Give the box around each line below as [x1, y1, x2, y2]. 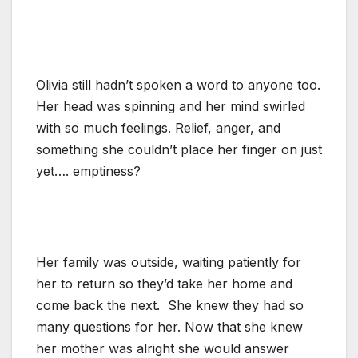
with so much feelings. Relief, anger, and [36, 119, 280, 136]
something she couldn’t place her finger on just [36, 141, 322, 157]
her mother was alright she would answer [36, 340, 289, 356]
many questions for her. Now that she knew [36, 318, 303, 335]
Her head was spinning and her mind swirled [36, 97, 305, 114]
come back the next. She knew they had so [36, 296, 304, 313]
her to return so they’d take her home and [36, 275, 292, 292]
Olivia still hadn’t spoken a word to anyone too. [36, 76, 320, 93]
